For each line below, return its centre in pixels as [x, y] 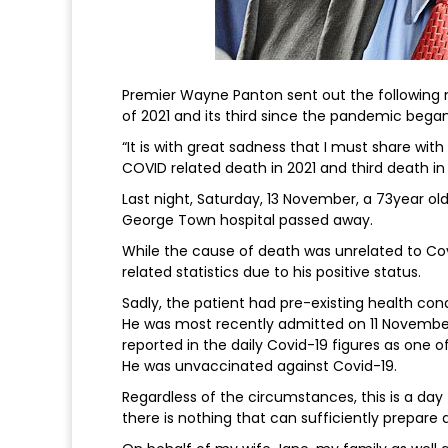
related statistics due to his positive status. [271, 272]
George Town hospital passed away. [247, 220]
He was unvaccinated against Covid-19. [259, 366]
